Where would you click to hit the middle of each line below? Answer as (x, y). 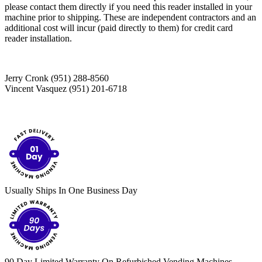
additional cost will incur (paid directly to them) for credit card (119, 28)
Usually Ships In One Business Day (71, 191)
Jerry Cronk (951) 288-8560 (57, 78)
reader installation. (38, 39)
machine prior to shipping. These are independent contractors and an (130, 18)
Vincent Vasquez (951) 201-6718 (66, 89)
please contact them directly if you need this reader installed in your (128, 7)
